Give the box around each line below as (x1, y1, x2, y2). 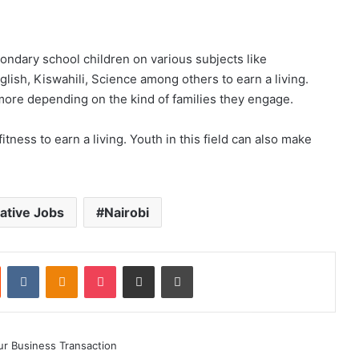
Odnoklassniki (77, 259, 146, 272)
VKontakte (38, 259, 90, 272)
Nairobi (104, 204, 149, 220)
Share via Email (154, 259, 179, 272)
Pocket (115, 259, 150, 272)
